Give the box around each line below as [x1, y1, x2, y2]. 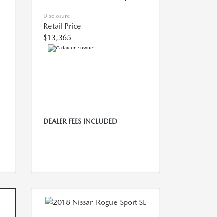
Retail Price [43, 21, 81, 31]
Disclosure [43, 13, 70, 20]
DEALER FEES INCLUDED [43, 117, 117, 125]
